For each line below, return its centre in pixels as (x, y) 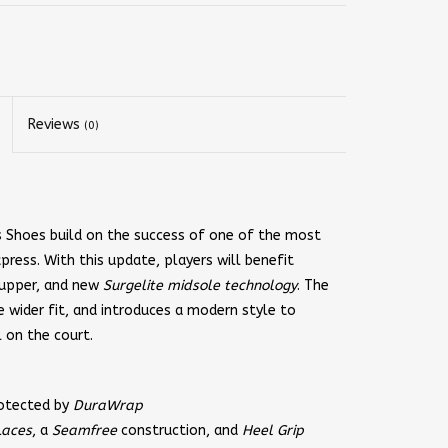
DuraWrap (107, 405)
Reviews (56, 124)
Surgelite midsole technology (199, 285)
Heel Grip (272, 430)
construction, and (179, 430)
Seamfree (84, 430)
